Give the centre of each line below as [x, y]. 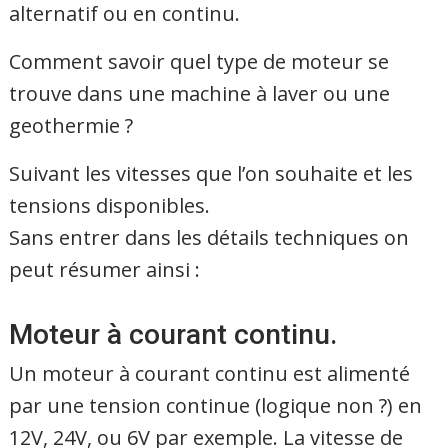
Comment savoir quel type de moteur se [199, 61]
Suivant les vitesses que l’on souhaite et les [211, 173]
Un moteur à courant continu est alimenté [210, 373]
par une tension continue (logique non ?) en [216, 405]
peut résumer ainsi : [105, 269]
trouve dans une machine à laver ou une [200, 93]
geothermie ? [71, 125]
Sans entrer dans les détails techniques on [209, 237]
